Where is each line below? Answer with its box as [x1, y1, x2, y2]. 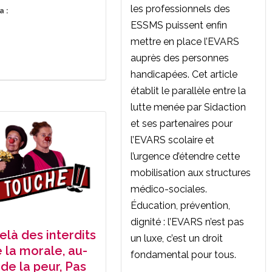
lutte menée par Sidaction [131, 101, 246, 113]
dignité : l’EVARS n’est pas [131, 216, 244, 228]
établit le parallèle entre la [131, 84, 246, 97]
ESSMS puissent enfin [131, 19, 227, 31]
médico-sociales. [131, 183, 207, 195]
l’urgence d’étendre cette [131, 150, 240, 162]
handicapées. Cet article [131, 68, 237, 80]
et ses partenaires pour [131, 117, 233, 129]
